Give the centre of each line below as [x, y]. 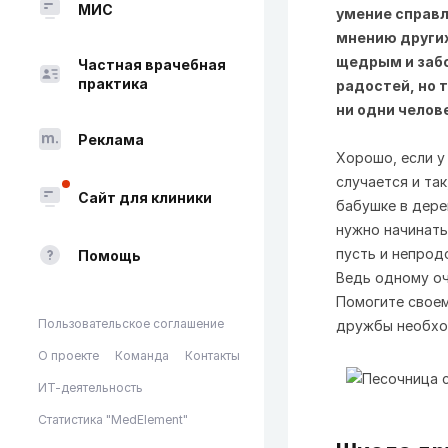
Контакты [212, 355]
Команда [142, 355]
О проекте [68, 355]
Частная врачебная [152, 64]
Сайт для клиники [145, 197]
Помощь [109, 255]
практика [113, 83]
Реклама [111, 139]
